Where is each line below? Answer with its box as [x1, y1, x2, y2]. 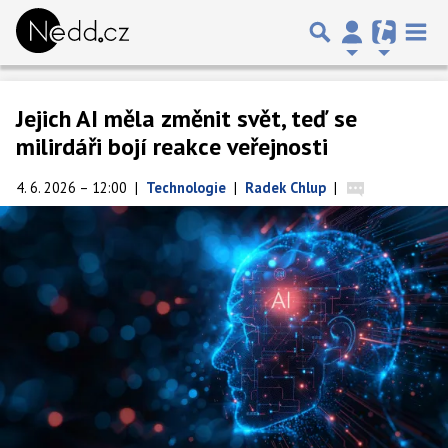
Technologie [146, 178, 226, 197]
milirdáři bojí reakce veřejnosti [16, 131, 328, 162]
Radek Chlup [245, 178, 326, 197]
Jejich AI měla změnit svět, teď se [16, 103, 357, 134]
